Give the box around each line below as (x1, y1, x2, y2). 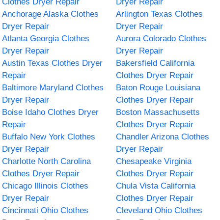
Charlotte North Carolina (2, 156, 91, 166)
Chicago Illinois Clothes (2, 181, 89, 191)
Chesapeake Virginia (116, 156, 192, 166)
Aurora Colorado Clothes (116, 33, 206, 43)
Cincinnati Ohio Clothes (2, 205, 89, 215)
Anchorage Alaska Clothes (2, 9, 99, 19)
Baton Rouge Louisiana (116, 82, 200, 92)
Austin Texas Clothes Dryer (2, 58, 103, 68)
